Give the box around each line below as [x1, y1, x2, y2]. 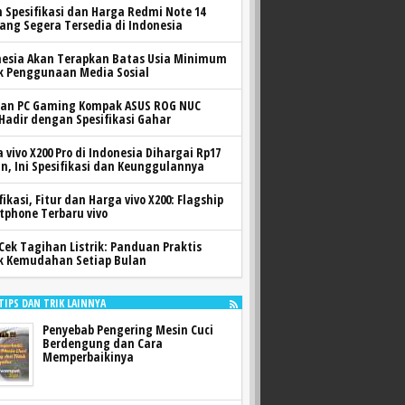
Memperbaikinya [42, 347, 135, 365]
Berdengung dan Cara [42, 334, 164, 352]
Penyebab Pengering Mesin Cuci [42, 320, 214, 338]
